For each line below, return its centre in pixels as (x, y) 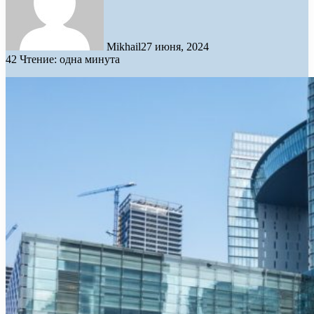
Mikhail (124, 46)
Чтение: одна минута (70, 59)
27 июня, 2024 (175, 46)
